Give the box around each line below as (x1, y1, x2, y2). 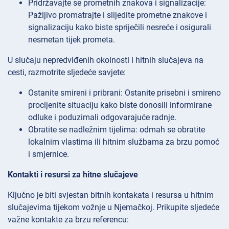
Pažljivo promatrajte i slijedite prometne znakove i (28, 10, 207, 20)
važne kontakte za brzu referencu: (8, 215, 129, 225)
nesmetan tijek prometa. (28, 35, 115, 45)
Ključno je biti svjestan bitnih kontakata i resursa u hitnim (8, 190, 214, 200)
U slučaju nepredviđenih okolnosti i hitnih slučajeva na (8, 55, 203, 65)
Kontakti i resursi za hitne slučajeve (8, 170, 138, 180)
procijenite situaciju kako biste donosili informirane (28, 100, 212, 110)
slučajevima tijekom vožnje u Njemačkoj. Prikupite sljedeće (8, 202, 219, 213)
